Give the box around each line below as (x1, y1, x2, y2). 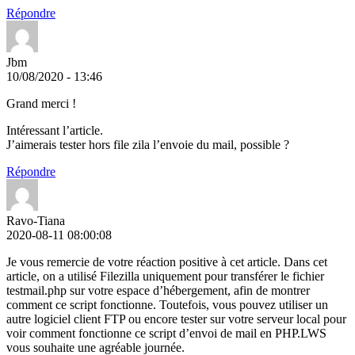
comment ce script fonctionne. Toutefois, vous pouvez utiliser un (6, 298, 328, 312)
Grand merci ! (6, 97, 76, 111)
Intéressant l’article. (6, 124, 103, 138)
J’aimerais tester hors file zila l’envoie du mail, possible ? (6, 138, 289, 152)
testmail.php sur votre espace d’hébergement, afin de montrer (6, 284, 310, 298)
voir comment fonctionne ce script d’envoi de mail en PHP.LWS (6, 326, 326, 341)
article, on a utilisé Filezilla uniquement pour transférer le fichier (6, 269, 324, 284)
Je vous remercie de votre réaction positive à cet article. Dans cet (6, 255, 327, 269)
